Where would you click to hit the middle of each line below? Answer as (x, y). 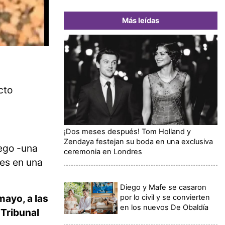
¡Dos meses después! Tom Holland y (127, 131)
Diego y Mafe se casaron (163, 187)
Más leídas (141, 20)
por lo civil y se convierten (165, 197)
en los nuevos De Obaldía (164, 207)
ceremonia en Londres (103, 151)
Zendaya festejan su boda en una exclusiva (138, 141)
